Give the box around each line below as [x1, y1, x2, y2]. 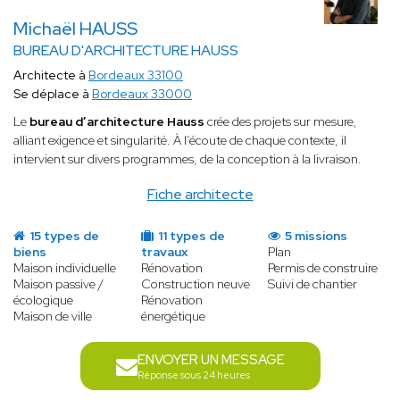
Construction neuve [140, 276, 250, 293]
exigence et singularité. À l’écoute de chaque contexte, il [48, 132, 346, 149]
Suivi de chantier [268, 276, 358, 293]
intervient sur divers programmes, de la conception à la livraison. [13, 151, 362, 168]
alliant [13, 132, 46, 149]
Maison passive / [13, 276, 104, 293]
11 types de [154, 228, 225, 245]
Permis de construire [268, 260, 379, 277]
